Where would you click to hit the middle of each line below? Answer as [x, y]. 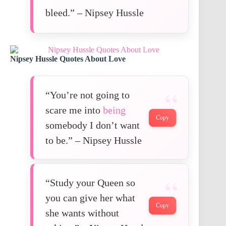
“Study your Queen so [90, 183]
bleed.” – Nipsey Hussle [95, 13]
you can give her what [90, 198]
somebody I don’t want [93, 125]
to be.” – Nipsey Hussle [94, 140]
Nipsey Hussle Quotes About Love [68, 59]
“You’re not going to [88, 95]
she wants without [82, 213]
